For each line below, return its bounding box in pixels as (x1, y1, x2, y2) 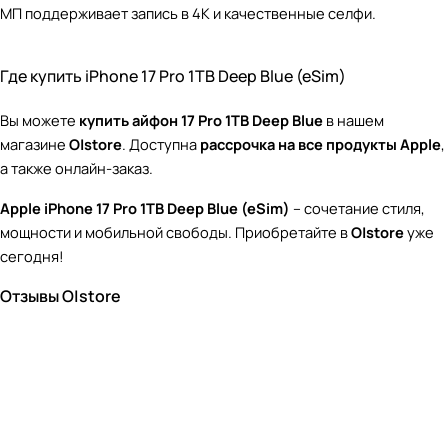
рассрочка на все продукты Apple (200, 133, 441, 154)
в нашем (323, 109, 384, 130)
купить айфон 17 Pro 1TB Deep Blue (79, 109, 323, 130)
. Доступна (122, 133, 200, 154)
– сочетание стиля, (290, 197, 425, 218)
